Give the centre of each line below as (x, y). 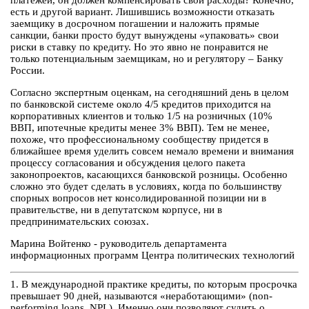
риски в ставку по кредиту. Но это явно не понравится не (139, 47)
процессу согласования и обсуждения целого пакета (128, 163)
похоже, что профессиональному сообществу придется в (139, 140)
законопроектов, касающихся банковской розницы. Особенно (149, 175)
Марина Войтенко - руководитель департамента (119, 244)
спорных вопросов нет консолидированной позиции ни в (138, 198)
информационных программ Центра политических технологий (152, 256)
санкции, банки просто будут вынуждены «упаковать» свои (144, 36)
